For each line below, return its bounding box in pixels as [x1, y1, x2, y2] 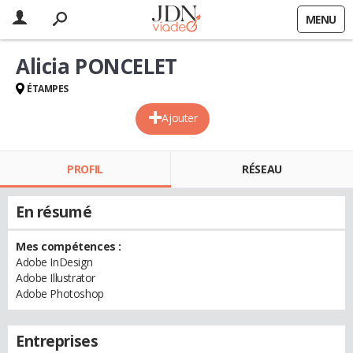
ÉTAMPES [27, 82, 69, 95]
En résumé [16, 202, 92, 222]
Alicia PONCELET [16, 52, 177, 80]
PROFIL [67, 162, 103, 176]
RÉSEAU [242, 162, 282, 176]
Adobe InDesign [16, 255, 93, 269]
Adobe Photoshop [16, 286, 104, 301]
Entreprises [16, 331, 98, 351]
